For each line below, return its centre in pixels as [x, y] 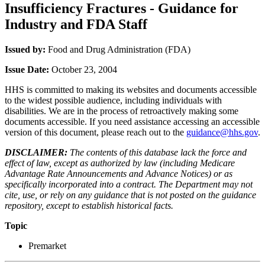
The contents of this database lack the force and [157, 152]
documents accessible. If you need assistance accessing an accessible [132, 121]
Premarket [47, 245]
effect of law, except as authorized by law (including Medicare [120, 163]
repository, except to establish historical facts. [89, 205]
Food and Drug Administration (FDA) [119, 49]
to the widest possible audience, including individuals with [113, 100]
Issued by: [26, 49]
